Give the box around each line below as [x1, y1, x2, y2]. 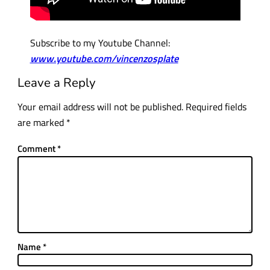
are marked [17, 115, 66, 130]
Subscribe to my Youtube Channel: [30, 34, 170, 50]
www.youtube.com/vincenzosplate [30, 50, 178, 66]
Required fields [185, 99, 246, 115]
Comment [17, 141, 57, 155]
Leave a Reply [17, 74, 96, 92]
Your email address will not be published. [17, 99, 183, 115]
